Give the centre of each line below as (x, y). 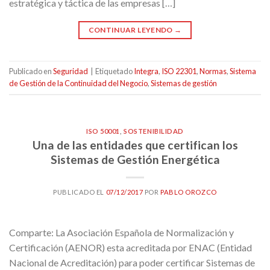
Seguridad (71, 71)
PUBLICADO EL (80, 192)
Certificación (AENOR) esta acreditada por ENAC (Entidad (130, 247)
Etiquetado (115, 71)
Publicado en (31, 71)
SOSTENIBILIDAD (154, 131)
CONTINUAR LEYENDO (131, 30)
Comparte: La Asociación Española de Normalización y (121, 232)
